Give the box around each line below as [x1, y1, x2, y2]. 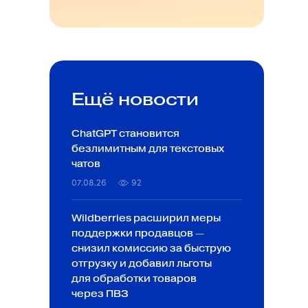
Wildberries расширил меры [71, 212, 221, 224]
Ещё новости [71, 88, 199, 110]
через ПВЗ [71, 288, 129, 300]
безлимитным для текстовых [71, 143, 224, 155]
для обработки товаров [71, 273, 197, 285]
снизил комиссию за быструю [71, 243, 231, 254]
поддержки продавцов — [71, 228, 204, 239]
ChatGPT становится [71, 128, 179, 140]
